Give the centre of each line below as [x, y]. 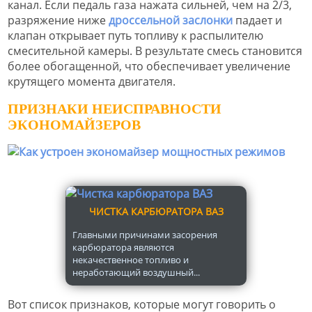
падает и [257, 21]
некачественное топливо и [131, 259]
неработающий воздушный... [136, 272]
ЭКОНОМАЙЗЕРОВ [74, 124]
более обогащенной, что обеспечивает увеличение [149, 67]
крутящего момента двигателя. [92, 82]
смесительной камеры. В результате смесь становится [155, 51]
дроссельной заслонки [171, 21]
